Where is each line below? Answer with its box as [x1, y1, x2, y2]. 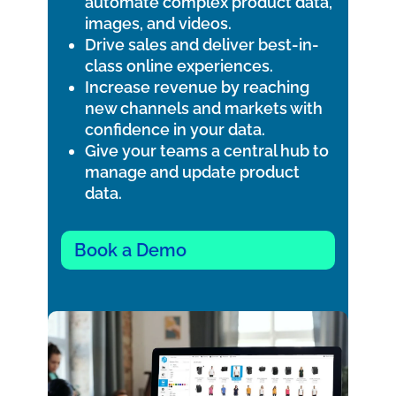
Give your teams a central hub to [84, 141, 329, 161]
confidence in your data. [84, 120, 265, 140]
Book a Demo [73, 240, 187, 262]
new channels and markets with [84, 99, 323, 118]
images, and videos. [84, 14, 232, 34]
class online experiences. [84, 57, 273, 76]
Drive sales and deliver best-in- [84, 35, 319, 55]
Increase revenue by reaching [84, 78, 309, 97]
